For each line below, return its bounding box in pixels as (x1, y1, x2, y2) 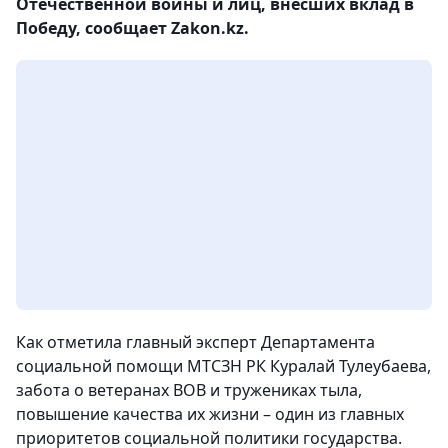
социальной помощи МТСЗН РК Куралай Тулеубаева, (16, 355, 431, 377)
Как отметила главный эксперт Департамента (16, 331, 375, 353)
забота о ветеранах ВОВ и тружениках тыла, (16, 379, 362, 401)
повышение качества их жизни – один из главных (16, 403, 404, 425)
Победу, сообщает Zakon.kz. (16, 17, 249, 39)
